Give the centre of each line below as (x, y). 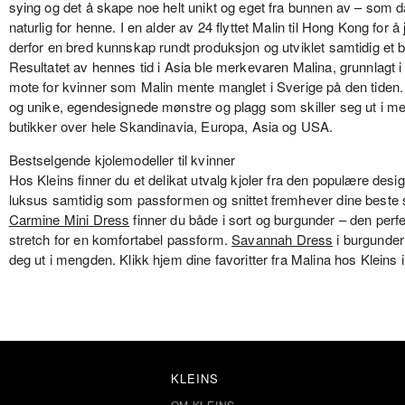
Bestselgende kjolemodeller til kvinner (122, 159)
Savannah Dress (283, 239)
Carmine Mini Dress (69, 219)
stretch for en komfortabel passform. (120, 239)
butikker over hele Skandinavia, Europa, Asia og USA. (171, 126)
